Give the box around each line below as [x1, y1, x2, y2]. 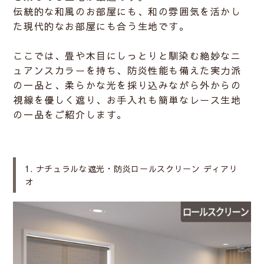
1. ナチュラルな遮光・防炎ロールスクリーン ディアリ [25, 163, 238, 175]
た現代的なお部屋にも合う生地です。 [13, 19, 190, 33]
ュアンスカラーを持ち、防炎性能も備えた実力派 [13, 64, 242, 77]
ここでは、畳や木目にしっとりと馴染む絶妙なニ [13, 49, 242, 62]
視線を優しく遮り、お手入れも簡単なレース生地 [13, 93, 242, 107]
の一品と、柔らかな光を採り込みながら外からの [13, 78, 242, 92]
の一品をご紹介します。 [13, 108, 128, 121]
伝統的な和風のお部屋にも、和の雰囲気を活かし [13, 5, 242, 18]
